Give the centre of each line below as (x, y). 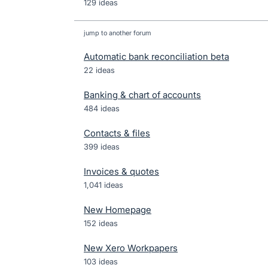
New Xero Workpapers (131, 248)
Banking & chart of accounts (142, 95)
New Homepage (118, 210)
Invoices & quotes (121, 171)
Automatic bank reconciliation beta (156, 57)
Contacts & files (117, 133)
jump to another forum (118, 33)
